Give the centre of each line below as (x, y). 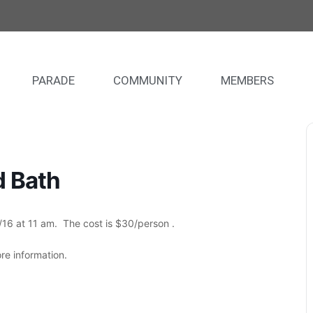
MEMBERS (247, 80)
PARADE (53, 80)
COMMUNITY (147, 80)
